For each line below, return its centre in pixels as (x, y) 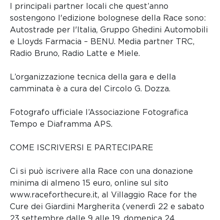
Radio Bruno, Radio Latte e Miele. (75, 54)
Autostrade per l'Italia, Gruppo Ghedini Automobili (109, 30)
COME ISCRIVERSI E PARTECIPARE (82, 148)
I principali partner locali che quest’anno (89, 6)
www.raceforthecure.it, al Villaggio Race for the (103, 195)
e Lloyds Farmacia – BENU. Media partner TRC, (102, 42)
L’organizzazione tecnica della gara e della (93, 77)
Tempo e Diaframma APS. (61, 124)
